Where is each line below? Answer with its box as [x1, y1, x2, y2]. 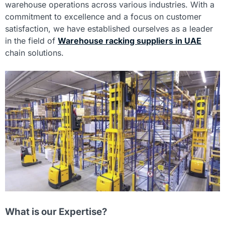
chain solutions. [5, 47, 64, 58]
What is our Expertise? [5, 206, 107, 218]
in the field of [5, 35, 58, 46]
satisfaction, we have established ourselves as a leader [5, 23, 213, 34]
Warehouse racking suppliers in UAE [58, 35, 201, 46]
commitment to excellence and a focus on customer [5, 11, 201, 22]
